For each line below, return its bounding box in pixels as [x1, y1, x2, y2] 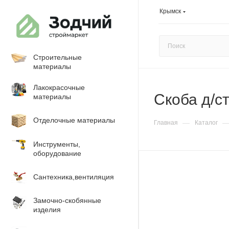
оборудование [33, 149, 81, 157]
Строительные [33, 53, 82, 61]
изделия [33, 205, 61, 214]
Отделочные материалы [33, 116, 115, 124]
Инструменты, [33, 140, 80, 148]
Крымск [159, 7, 181, 15]
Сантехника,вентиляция [33, 173, 114, 181]
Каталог [195, 119, 218, 126]
